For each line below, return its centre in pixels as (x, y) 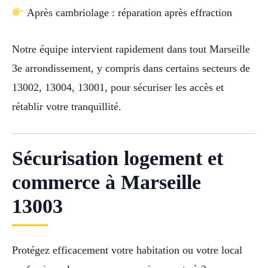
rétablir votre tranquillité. (67, 106)
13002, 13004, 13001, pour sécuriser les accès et (118, 87)
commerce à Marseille (106, 182)
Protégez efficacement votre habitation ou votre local (127, 250)
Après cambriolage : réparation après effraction (128, 12)
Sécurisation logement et (118, 159)
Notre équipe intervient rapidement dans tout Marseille (131, 49)
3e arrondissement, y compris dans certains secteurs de (131, 68)
